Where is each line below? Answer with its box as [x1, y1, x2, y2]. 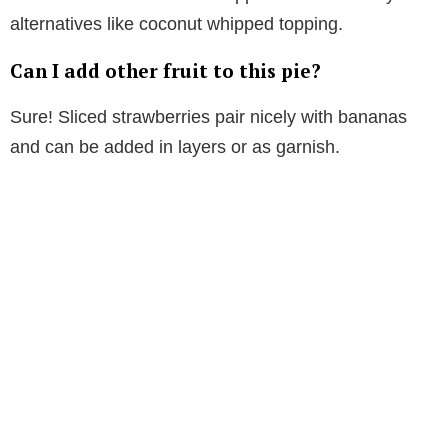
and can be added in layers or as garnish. [10, 137, 340, 158]
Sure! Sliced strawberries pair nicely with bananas [10, 107, 407, 128]
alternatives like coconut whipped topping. [10, 14, 343, 35]
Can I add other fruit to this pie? [10, 58, 321, 84]
